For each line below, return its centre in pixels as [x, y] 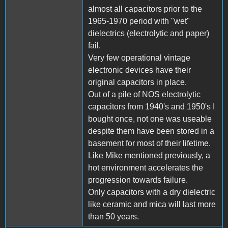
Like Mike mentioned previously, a [149, 155]
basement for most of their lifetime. [149, 143]
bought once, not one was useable [150, 119]
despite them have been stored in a [151, 131]
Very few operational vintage [139, 58]
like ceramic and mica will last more [152, 204]
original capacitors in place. [137, 82]
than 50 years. [113, 216]
